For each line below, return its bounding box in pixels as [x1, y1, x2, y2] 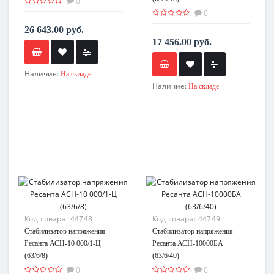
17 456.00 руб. [152, 36, 212, 47]
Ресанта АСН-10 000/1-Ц [24, 239, 101, 248]
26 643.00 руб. [24, 24, 84, 35]
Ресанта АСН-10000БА [152, 239, 223, 248]
